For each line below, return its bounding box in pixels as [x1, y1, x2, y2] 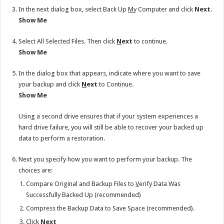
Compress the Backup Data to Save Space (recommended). [26, 204, 195, 212]
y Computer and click [133, 5, 195, 13]
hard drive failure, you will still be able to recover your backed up [18, 123, 204, 131]
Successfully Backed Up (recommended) [26, 190, 141, 198]
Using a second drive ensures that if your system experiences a [18, 112, 198, 120]
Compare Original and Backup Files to [26, 179, 136, 187]
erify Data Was [139, 179, 181, 187]
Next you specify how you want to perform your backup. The [18, 155, 192, 163]
